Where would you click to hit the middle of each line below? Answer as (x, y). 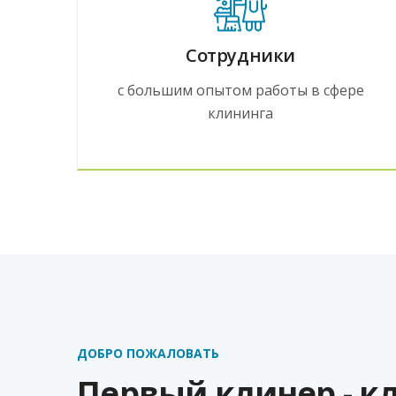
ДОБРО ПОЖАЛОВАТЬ (148, 353)
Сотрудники (240, 55)
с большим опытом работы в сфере (240, 90)
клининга (240, 113)
